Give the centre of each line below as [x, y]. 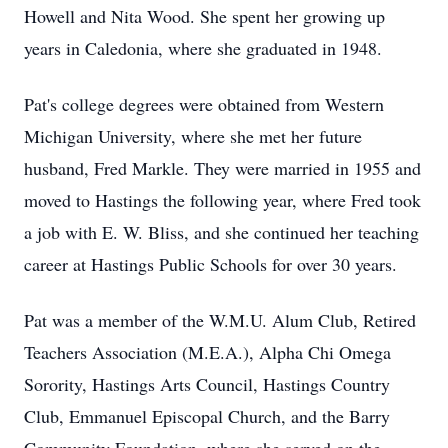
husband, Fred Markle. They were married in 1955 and [222, 168]
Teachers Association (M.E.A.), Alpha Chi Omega [207, 352]
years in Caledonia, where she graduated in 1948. [203, 48]
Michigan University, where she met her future [193, 136]
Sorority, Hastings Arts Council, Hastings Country [207, 384]
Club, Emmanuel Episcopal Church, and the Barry [207, 416]
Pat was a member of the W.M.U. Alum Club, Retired [220, 320]
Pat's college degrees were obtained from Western [204, 104]
